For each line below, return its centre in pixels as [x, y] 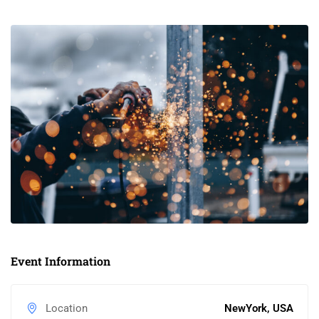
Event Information [61, 261]
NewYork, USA [259, 308]
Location [65, 308]
